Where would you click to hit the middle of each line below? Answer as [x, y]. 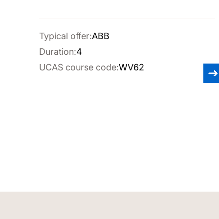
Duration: [58, 52]
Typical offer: [66, 36]
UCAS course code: [79, 67]
